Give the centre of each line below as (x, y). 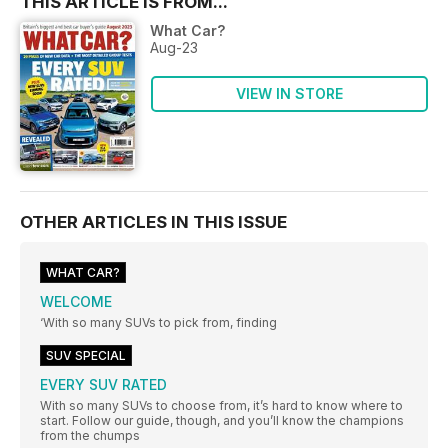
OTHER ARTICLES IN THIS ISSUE (153, 222)
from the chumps (90, 436)
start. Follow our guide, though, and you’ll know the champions (222, 421)
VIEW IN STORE (289, 93)
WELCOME (76, 302)
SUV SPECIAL (86, 356)
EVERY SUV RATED (103, 385)
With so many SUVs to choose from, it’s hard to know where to (221, 406)
